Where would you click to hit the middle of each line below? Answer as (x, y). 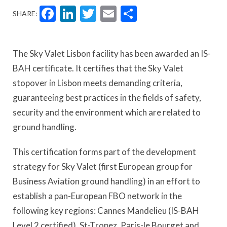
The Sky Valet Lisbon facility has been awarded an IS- (112, 53)
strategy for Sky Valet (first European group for (103, 167)
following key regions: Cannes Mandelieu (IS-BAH (106, 211)
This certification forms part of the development (104, 152)
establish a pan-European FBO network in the (97, 196)
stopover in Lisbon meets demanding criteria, (98, 83)
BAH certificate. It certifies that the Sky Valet (98, 68)
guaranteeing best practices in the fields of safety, (107, 98)
